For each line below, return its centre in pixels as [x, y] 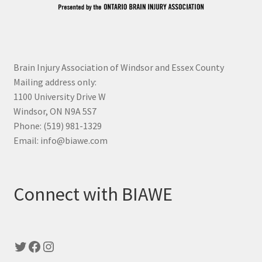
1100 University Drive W [59, 97]
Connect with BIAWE [93, 194]
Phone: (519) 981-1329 [57, 126]
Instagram [70, 246]
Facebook [55, 246]
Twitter [34, 246]
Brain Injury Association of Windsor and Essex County [118, 68]
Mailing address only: [55, 82]
